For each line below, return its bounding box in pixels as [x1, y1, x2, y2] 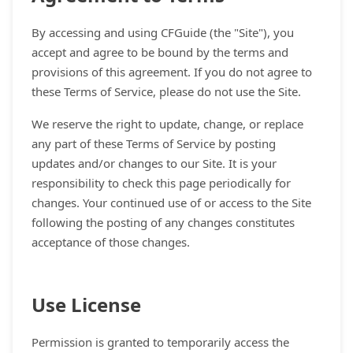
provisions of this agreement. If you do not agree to [32, 64, 312, 80]
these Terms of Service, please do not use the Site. [32, 84, 301, 99]
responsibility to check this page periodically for [32, 175, 291, 191]
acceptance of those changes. [32, 234, 190, 250]
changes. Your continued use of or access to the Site [32, 195, 311, 210]
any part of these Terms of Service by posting [32, 136, 276, 151]
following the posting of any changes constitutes [32, 214, 295, 230]
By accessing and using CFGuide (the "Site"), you [32, 24, 294, 40]
